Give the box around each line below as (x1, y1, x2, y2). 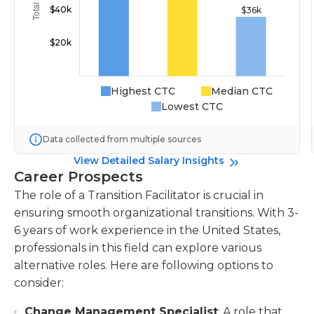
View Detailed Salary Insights (73, 154, 224, 167)
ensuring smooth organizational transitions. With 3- (14, 206, 299, 219)
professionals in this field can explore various (14, 241, 261, 254)
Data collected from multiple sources (43, 134, 201, 144)
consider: (14, 276, 64, 289)
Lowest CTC (161, 100, 223, 113)
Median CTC (210, 85, 273, 97)
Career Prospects (14, 168, 143, 185)
